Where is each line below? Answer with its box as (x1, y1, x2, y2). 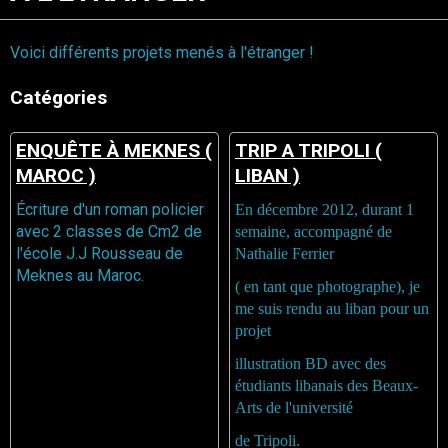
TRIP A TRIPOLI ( (235, 138, 382, 162)
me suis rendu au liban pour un (235, 299, 429, 317)
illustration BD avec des (235, 354, 386, 372)
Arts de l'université (235, 398, 353, 416)
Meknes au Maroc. (16, 265, 144, 285)
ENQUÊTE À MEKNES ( (16, 138, 212, 162)
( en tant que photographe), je (235, 277, 420, 295)
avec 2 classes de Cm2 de (16, 221, 202, 241)
